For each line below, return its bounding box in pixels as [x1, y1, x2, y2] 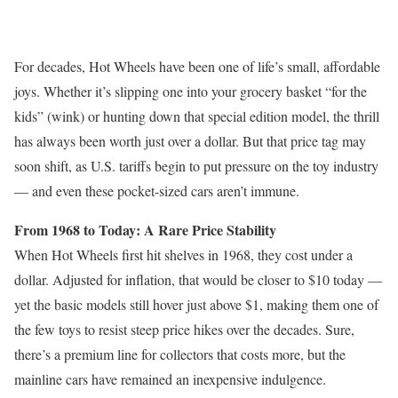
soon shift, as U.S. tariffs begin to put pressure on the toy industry [14, 155, 378, 175]
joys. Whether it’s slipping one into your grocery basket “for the [14, 81, 367, 100]
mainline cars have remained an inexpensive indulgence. [14, 369, 326, 388]
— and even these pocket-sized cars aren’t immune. [14, 180, 299, 200]
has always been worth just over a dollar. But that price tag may [14, 131, 366, 150]
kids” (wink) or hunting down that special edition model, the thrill [14, 106, 379, 125]
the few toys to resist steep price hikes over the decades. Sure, [14, 319, 354, 338]
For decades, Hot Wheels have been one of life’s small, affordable [14, 56, 380, 76]
